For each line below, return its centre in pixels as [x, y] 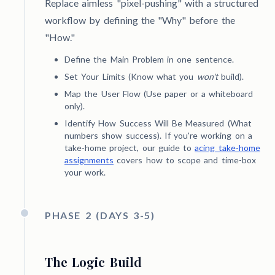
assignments [89, 160]
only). [75, 106]
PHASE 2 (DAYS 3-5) [100, 215]
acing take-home [227, 148]
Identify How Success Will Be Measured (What [158, 123]
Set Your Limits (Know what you [131, 77]
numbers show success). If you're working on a [158, 136]
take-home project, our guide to [130, 148]
